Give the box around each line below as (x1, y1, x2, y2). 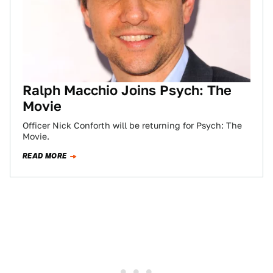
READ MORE (23, 150, 67, 161)
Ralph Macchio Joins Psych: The (23, 82, 232, 98)
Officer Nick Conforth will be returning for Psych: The (23, 120, 242, 130)
